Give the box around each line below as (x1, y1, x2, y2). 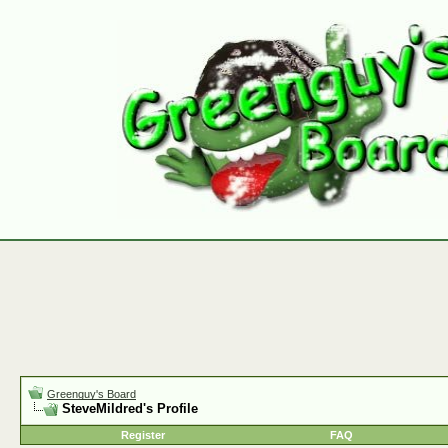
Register (121, 429, 165, 441)
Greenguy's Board (47, 388, 136, 400)
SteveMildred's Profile (62, 401, 198, 416)
